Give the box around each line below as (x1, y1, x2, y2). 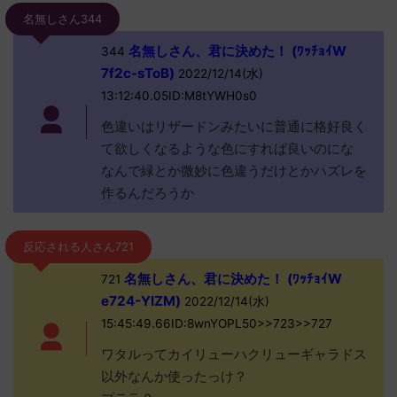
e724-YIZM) (100, 292, 181, 309)
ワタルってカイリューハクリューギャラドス (100, 346, 367, 362)
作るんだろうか (100, 184, 194, 201)
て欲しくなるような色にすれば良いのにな (100, 140, 354, 157)
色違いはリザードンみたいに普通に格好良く (100, 118, 367, 135)
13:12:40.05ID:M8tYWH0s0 (100, 89, 257, 103)
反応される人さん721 (23, 240, 134, 253)
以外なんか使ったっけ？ (100, 368, 247, 385)
